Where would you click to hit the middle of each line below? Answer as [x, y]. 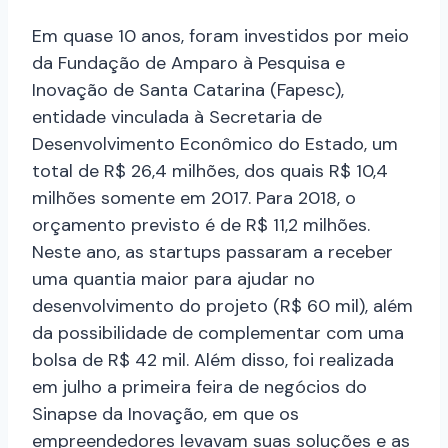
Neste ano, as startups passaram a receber [212, 252]
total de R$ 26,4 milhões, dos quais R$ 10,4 [210, 171]
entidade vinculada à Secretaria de [177, 117]
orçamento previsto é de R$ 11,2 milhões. [201, 225]
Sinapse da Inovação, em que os [165, 414]
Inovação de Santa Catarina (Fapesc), [188, 90]
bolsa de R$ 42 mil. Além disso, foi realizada [213, 360]
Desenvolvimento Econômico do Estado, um [215, 144]
